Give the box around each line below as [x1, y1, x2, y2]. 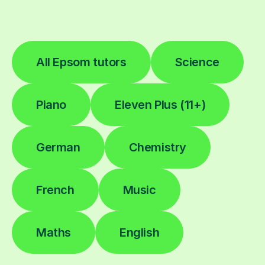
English [119, 225, 160, 240]
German [36, 140, 80, 154]
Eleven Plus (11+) [115, 97, 206, 112]
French [36, 182, 75, 197]
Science [174, 54, 219, 69]
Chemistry [128, 140, 187, 154]
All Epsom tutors [36, 54, 127, 69]
